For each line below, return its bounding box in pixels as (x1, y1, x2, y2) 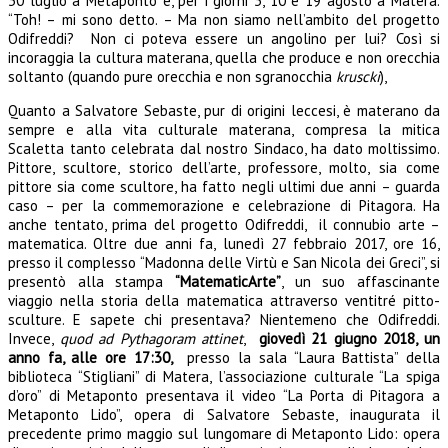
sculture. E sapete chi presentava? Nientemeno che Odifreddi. (8, 309, 440, 329)
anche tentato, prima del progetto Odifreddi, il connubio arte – (8, 214, 440, 234)
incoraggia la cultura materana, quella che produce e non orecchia (8, 47, 440, 67)
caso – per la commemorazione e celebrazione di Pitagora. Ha (8, 195, 440, 215)
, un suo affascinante (281, 271, 440, 291)
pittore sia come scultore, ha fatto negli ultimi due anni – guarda (8, 176, 440, 196)
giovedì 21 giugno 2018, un (258, 328, 441, 348)
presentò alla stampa (8, 271, 175, 291)
